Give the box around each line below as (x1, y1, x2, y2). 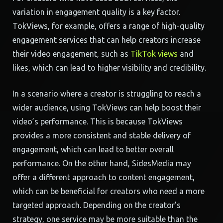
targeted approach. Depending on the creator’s (12, 201, 181, 210)
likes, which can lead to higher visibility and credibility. (12, 63, 206, 72)
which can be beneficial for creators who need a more (12, 187, 205, 196)
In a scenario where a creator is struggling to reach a (12, 89, 201, 98)
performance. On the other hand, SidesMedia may (12, 159, 191, 168)
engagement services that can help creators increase (12, 35, 201, 44)
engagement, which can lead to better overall (12, 145, 174, 154)
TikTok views (130, 49, 178, 58)
